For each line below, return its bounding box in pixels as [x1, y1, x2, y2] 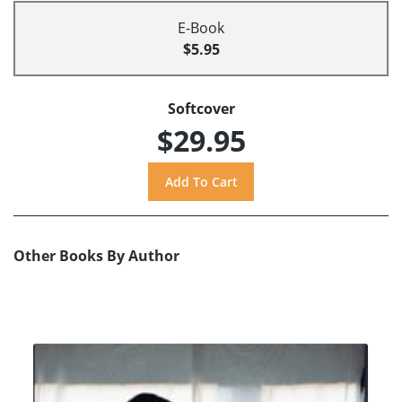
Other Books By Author [13, 246, 179, 267]
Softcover [167, 99, 235, 119]
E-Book [178, 18, 224, 39]
